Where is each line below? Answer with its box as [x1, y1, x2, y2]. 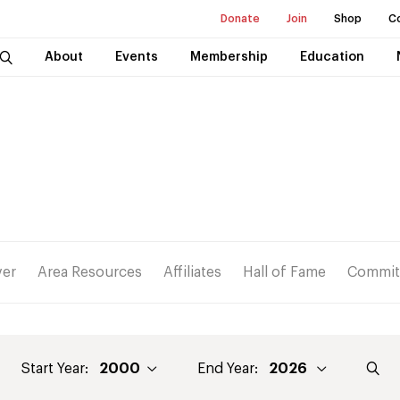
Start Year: [21, 361, 88, 376]
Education [299, 51, 364, 63]
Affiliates [163, 265, 221, 279]
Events [114, 51, 158, 63]
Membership [189, 51, 268, 63]
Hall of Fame [243, 265, 326, 279]
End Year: [196, 361, 258, 376]
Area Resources [37, 265, 142, 279]
